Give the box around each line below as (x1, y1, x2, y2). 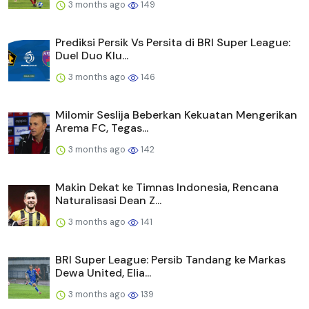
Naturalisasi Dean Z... (55, 192, 161, 208)
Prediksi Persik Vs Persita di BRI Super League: (55, 34, 290, 50)
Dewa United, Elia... (55, 265, 151, 280)
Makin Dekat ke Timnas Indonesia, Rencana (55, 179, 279, 195)
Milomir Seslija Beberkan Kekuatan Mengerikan (55, 107, 297, 122)
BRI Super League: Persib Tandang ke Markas (55, 252, 286, 267)
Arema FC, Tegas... (55, 120, 148, 135)
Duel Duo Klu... (55, 48, 128, 63)
